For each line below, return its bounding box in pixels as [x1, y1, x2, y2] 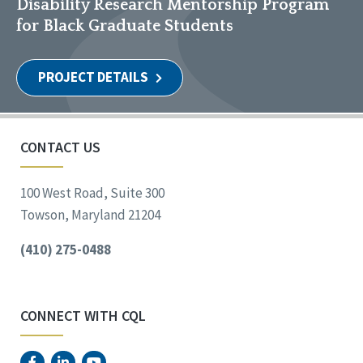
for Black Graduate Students [16, 17, 233, 36]
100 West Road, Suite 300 [20, 184, 164, 203]
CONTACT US [20, 138, 100, 157]
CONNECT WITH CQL [20, 306, 146, 326]
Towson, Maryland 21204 [20, 206, 160, 224]
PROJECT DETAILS [37, 68, 151, 87]
